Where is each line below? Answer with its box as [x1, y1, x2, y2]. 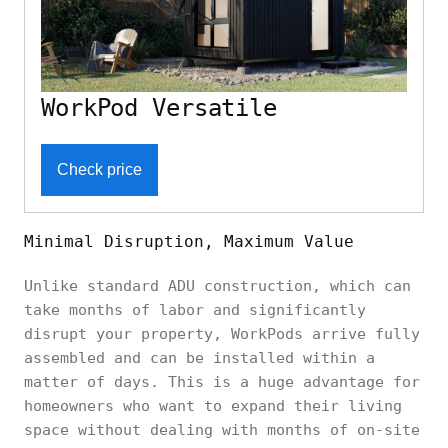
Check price [57, 160, 142, 178]
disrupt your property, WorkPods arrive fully [24, 324, 420, 343]
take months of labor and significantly [24, 300, 366, 319]
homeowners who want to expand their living [24, 396, 402, 415]
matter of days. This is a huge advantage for [24, 372, 420, 391]
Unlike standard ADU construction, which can [24, 276, 411, 295]
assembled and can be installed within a [24, 348, 375, 367]
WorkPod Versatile [41, 93, 277, 122]
